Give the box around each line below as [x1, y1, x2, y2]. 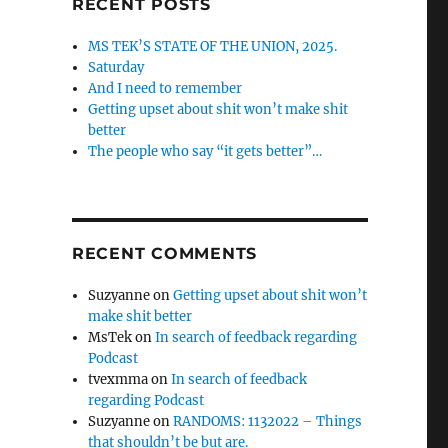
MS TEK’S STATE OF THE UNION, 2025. [88, 38, 338, 55]
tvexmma [88, 371, 149, 388]
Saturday [88, 59, 145, 76]
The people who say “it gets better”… [88, 143, 323, 160]
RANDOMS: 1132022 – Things [173, 413, 363, 430]
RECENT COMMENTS [71, 244, 258, 263]
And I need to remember [88, 80, 243, 97]
